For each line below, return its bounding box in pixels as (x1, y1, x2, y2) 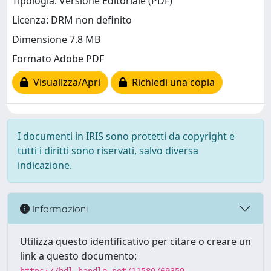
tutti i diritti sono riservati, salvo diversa (18, 144, 198, 157)
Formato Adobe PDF (12, 52, 104, 66)
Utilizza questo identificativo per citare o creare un (20, 235, 251, 248)
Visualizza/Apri (28, 76, 100, 90)
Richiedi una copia (127, 76, 215, 90)
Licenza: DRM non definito (12, 13, 132, 27)
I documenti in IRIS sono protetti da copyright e (18, 129, 235, 143)
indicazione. (18, 158, 72, 172)
